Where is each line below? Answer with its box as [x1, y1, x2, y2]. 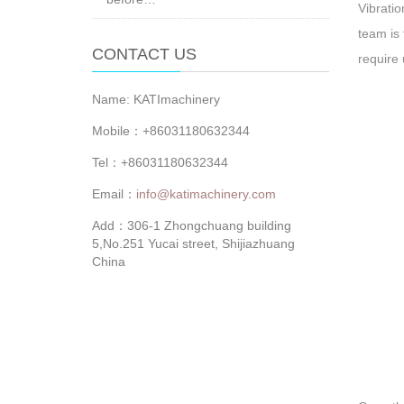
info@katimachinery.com [136, 187, 276, 201]
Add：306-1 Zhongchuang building [92, 218, 291, 233]
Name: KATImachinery [92, 92, 220, 106]
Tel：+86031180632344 [92, 155, 228, 170]
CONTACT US [92, 45, 197, 63]
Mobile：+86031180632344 [92, 124, 250, 138]
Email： [92, 187, 136, 201]
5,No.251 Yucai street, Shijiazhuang [92, 236, 295, 251]
